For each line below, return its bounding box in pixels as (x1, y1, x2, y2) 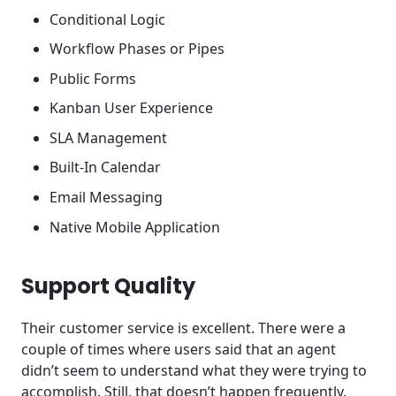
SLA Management (49, 127, 167, 148)
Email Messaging (49, 187, 163, 208)
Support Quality (21, 271, 200, 301)
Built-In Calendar (49, 157, 161, 178)
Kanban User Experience (49, 98, 213, 118)
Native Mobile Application (49, 217, 220, 237)
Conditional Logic (49, 9, 165, 29)
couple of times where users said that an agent (21, 339, 336, 360)
